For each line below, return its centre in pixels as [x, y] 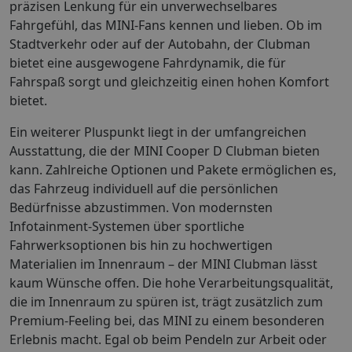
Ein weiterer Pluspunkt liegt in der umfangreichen [158, 132]
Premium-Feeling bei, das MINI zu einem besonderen [167, 320]
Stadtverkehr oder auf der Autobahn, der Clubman [160, 44]
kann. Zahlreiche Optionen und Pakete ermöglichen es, [173, 169]
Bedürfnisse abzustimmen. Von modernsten [141, 207]
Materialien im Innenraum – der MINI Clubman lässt [163, 264]
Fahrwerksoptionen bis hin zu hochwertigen [141, 245]
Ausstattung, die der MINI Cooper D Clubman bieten [165, 150]
